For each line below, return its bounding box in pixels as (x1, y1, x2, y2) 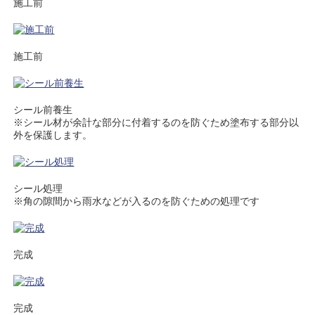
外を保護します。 (13, 129, 93, 141)
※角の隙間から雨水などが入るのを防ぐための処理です (13, 195, 260, 207)
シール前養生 (13, 104, 73, 115)
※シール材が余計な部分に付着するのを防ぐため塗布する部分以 (13, 117, 300, 128)
